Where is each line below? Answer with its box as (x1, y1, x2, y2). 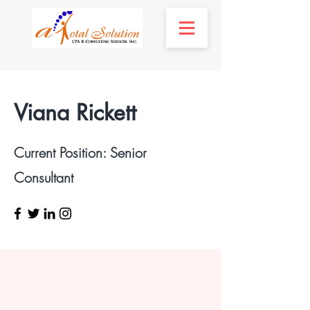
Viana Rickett (14, 98, 136, 127)
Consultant (14, 168, 73, 187)
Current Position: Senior (14, 143, 147, 162)
